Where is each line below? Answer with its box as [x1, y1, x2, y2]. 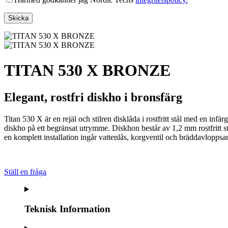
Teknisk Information [24, 203, 110, 214]
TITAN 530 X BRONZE [4, 61, 170, 79]
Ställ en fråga [4, 167, 46, 177]
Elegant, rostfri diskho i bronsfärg [4, 91, 182, 104]
